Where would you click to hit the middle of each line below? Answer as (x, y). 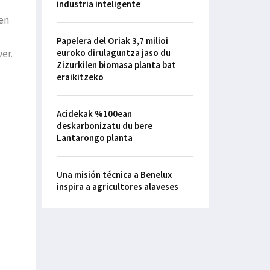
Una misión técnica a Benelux (114, 175)
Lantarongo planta (94, 138)
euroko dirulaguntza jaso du (113, 53)
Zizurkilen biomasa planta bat (116, 65)
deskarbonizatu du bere (104, 126)
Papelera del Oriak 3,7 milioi (112, 41)
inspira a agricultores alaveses (117, 187)
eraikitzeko (80, 77)
